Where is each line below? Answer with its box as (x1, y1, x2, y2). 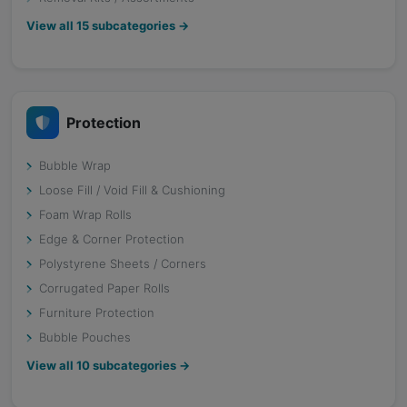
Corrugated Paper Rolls (39, 281, 170, 295)
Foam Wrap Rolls (39, 207, 132, 222)
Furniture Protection (39, 305, 154, 320)
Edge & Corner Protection (39, 232, 184, 246)
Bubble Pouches (39, 330, 131, 344)
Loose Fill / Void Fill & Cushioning (39, 183, 225, 197)
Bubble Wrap (39, 158, 111, 173)
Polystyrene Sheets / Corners (39, 256, 206, 271)
